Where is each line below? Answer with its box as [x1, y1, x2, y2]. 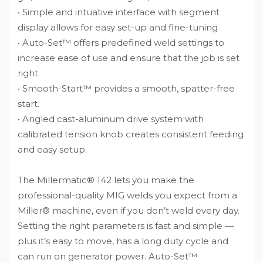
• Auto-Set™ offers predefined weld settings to [18, 36, 224, 48]
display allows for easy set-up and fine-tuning [18, 21, 218, 33]
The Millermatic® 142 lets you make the [18, 174, 194, 186]
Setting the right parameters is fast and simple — [18, 220, 234, 231]
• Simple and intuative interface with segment [18, 6, 220, 18]
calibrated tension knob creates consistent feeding [18, 128, 244, 140]
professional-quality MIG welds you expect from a [18, 189, 237, 201]
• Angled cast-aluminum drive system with [18, 113, 204, 124]
